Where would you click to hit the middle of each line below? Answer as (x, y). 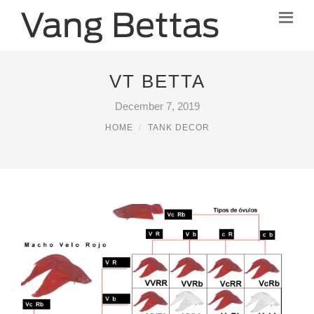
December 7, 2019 (157, 106)
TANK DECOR (178, 128)
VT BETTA (157, 81)
